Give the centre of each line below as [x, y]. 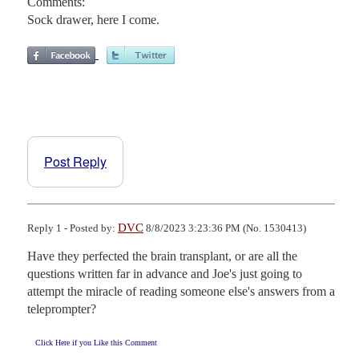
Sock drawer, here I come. [93, 19]
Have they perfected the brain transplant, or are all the [162, 256]
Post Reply [75, 161]
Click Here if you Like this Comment [96, 342]
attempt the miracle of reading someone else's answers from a [181, 291]
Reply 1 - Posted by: [73, 228]
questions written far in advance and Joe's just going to [165, 273]
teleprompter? [62, 309]
